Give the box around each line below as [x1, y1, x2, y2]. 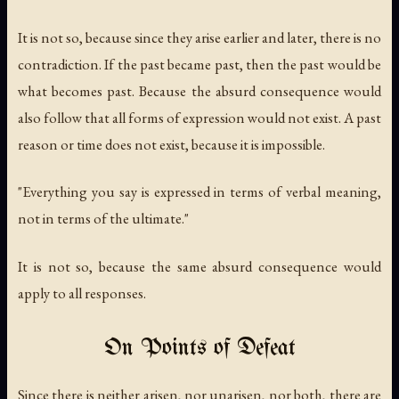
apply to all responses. [18, 282, 146, 303]
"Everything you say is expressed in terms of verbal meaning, [18, 182, 381, 202]
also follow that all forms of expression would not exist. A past [18, 108, 381, 128]
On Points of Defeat [103, 336, 296, 361]
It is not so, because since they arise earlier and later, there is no [18, 28, 381, 48]
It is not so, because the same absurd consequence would [18, 256, 381, 276]
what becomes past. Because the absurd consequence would [18, 81, 381, 102]
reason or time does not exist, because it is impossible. [18, 134, 325, 155]
